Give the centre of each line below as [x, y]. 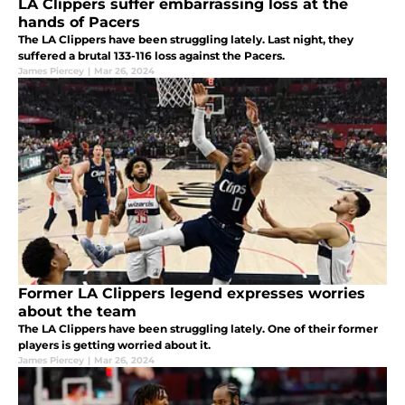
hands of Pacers [79, 23]
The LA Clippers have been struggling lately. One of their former [198, 329]
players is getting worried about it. [114, 345]
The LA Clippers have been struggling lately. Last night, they [186, 40]
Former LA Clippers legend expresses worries [192, 294]
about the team [77, 312]
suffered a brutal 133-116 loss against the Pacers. [151, 56]
